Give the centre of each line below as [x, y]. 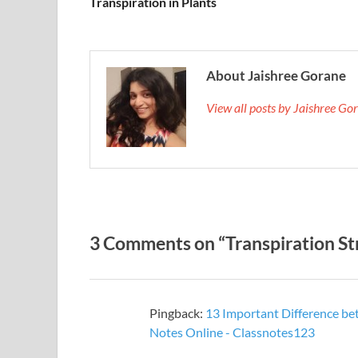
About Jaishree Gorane [276, 76]
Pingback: [177, 313]
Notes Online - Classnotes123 [232, 332]
